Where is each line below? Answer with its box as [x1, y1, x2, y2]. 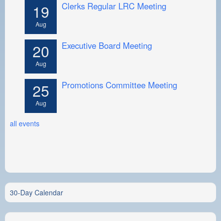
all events [10, 118, 39, 128]
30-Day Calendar [10, 187, 63, 197]
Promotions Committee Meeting [62, 78, 177, 91]
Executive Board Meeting [62, 39, 152, 51]
